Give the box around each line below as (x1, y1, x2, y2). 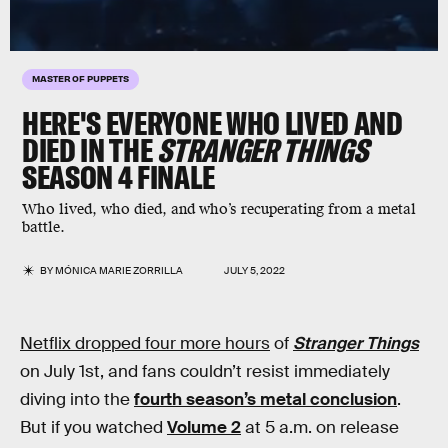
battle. (22, 218, 65, 237)
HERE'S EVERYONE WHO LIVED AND (22, 103, 403, 143)
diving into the (20, 389, 134, 410)
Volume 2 (167, 417, 241, 438)
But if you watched (20, 417, 167, 438)
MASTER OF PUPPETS (32, 72, 129, 84)
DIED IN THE (22, 130, 158, 170)
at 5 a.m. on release (241, 417, 399, 438)
